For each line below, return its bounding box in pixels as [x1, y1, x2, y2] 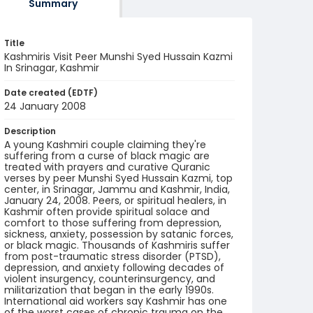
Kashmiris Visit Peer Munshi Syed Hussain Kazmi [4, 50, 233, 64]
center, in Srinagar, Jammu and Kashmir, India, [4, 182, 230, 196]
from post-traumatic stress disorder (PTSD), [4, 249, 221, 263]
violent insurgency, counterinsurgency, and [4, 272, 215, 286]
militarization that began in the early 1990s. [4, 283, 214, 297]
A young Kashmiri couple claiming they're [4, 138, 206, 152]
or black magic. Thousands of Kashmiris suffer [4, 238, 230, 252]
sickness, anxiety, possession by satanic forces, [4, 227, 233, 241]
